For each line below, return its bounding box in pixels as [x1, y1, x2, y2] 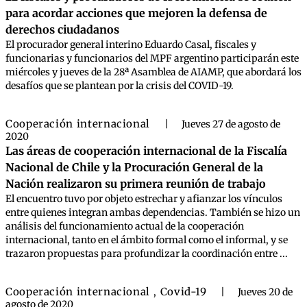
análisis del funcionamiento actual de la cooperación [5, 220, 244, 232]
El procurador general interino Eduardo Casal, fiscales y [5, 38, 256, 51]
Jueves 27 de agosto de [181, 118, 280, 130]
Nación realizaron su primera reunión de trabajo [5, 177, 266, 191]
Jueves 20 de [238, 286, 293, 298]
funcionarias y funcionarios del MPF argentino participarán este [5, 52, 299, 64]
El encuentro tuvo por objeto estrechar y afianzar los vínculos [5, 193, 282, 205]
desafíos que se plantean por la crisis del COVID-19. [5, 79, 234, 92]
